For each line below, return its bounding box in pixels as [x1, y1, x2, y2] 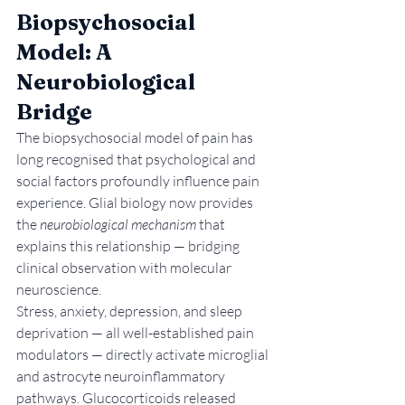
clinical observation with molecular [16, 258, 234, 277]
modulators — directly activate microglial [16, 344, 271, 363]
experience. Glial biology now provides [16, 193, 256, 212]
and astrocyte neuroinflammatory [16, 366, 228, 385]
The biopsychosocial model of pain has [16, 127, 256, 146]
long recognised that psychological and [16, 149, 259, 168]
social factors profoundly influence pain [16, 171, 262, 190]
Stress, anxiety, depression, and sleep [16, 301, 245, 320]
